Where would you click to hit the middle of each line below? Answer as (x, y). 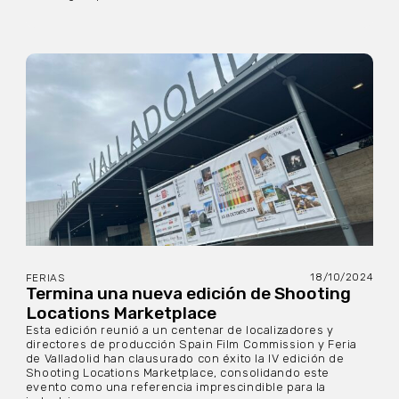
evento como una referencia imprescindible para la (176, 387)
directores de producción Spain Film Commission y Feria (191, 344)
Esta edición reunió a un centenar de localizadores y (179, 330)
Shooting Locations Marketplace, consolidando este (178, 372)
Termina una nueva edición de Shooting (188, 293)
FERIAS (45, 277)
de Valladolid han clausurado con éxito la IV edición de (185, 358)
